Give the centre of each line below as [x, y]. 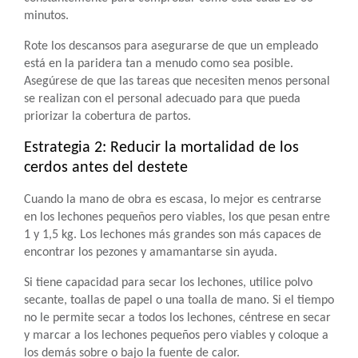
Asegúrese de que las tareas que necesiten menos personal [177, 82]
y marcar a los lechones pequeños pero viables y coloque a [176, 336]
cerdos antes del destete [106, 168]
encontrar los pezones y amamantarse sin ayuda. [151, 253]
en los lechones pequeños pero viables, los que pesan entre [177, 217]
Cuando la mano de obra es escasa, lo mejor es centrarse [173, 200]
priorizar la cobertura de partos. [107, 117]
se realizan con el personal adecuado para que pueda [162, 99]
